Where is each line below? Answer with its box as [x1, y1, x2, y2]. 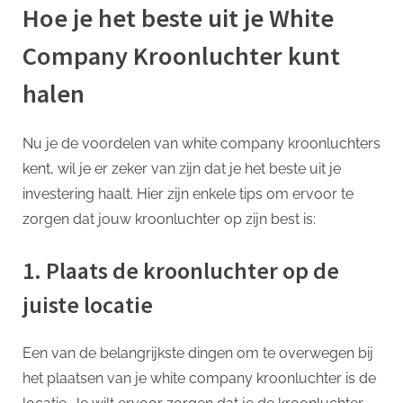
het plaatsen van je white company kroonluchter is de [22, 369, 376, 387]
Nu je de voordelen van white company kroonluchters [22, 134, 381, 152]
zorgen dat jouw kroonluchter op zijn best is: [22, 210, 316, 228]
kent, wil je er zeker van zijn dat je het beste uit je [22, 159, 341, 177]
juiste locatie [22, 289, 153, 319]
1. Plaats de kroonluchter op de [22, 255, 339, 285]
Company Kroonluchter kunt [22, 40, 340, 73]
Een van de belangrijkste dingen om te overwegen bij [22, 344, 373, 362]
